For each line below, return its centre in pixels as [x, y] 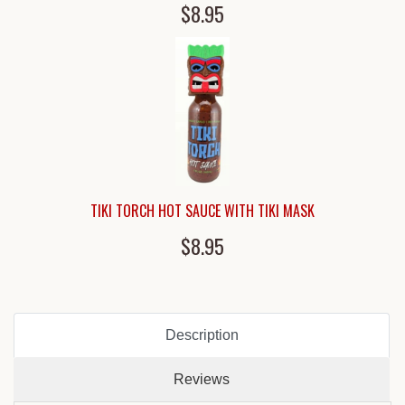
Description [202, 335]
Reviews [202, 380]
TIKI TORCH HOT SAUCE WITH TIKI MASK [202, 211]
